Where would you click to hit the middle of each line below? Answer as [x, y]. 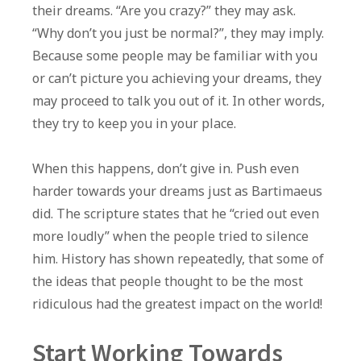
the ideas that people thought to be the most [168, 282]
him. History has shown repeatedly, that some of [178, 259]
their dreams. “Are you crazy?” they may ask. [164, 11]
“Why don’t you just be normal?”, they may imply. [178, 33]
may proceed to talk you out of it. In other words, [178, 101]
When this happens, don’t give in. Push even [166, 169]
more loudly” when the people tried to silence [170, 237]
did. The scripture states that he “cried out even [176, 214]
